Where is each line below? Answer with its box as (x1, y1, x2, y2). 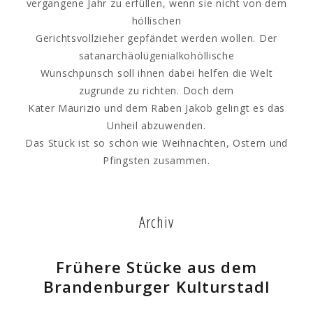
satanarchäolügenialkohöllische (78, 49, 235, 62)
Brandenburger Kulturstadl (43, 276, 270, 298)
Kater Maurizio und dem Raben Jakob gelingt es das (27, 101, 286, 115)
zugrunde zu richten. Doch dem (78, 84, 235, 97)
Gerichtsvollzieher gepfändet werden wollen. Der (36, 31, 277, 45)
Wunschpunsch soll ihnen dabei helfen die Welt (40, 66, 273, 80)
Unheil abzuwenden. (107, 119, 206, 132)
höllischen (131, 14, 182, 27)
